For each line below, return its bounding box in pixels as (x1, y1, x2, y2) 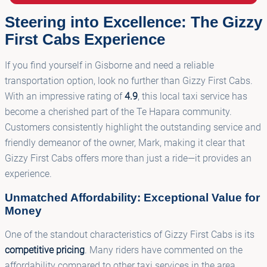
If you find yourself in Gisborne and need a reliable (5, 59, 214, 71)
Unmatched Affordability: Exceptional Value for (5, 191, 260, 204)
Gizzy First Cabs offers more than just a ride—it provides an (5, 152, 252, 164)
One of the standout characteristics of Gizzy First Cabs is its (5, 228, 254, 240)
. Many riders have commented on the (85, 244, 243, 256)
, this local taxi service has (138, 90, 247, 102)
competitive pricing (5, 244, 85, 256)
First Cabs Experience (5, 30, 165, 48)
